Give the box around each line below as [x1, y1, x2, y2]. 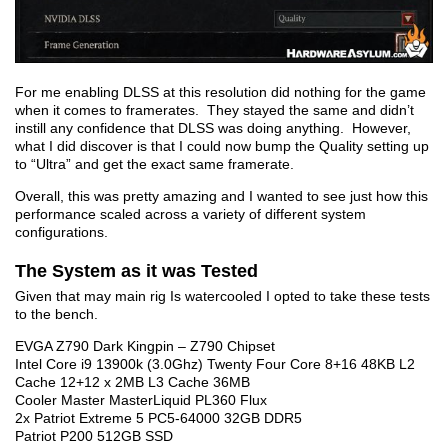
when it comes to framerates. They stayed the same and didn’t [15, 101, 414, 118]
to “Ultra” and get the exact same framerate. [15, 155, 302, 172]
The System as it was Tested [15, 260, 258, 281]
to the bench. [15, 305, 98, 322]
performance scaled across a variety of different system [15, 205, 366, 222]
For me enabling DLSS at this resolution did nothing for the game [15, 83, 426, 100]
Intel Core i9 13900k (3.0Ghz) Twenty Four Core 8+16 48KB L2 [15, 355, 415, 372]
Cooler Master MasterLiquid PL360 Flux [15, 391, 267, 408]
